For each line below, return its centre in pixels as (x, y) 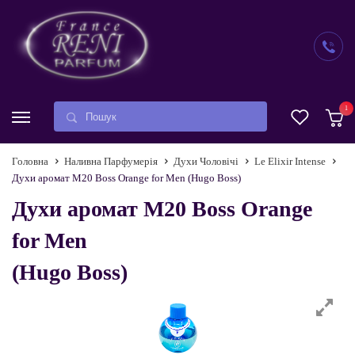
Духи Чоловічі (206, 161)
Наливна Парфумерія (111, 161)
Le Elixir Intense (290, 161)
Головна (30, 161)
